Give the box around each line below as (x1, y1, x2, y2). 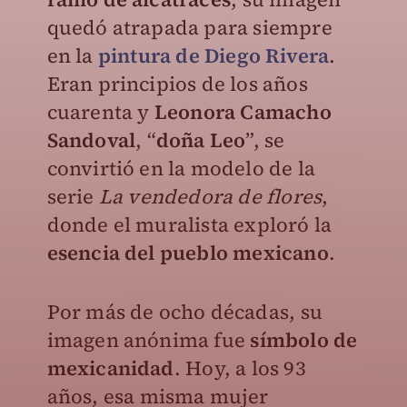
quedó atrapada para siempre (46, 14, 333, 41)
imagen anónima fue (46, 326, 251, 353)
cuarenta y (46, 98, 154, 125)
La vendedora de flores (98, 183, 323, 210)
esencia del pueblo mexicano (46, 239, 329, 266)
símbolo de (250, 326, 358, 353)
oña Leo (168, 126, 246, 154)
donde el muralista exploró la (46, 211, 333, 238)
